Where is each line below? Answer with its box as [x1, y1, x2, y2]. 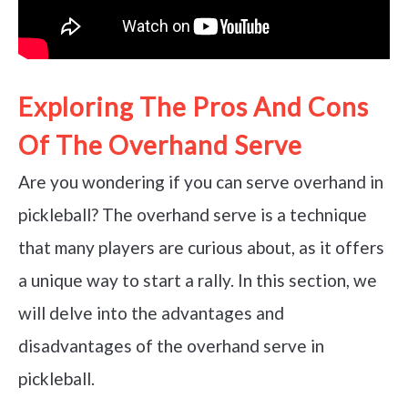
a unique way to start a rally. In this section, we [18, 269, 377, 291]
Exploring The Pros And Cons [18, 90, 369, 122]
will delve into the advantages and [18, 301, 284, 323]
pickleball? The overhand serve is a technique [18, 203, 367, 225]
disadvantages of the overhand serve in [18, 334, 324, 356]
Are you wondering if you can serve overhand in [18, 170, 383, 192]
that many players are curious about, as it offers [18, 236, 384, 258]
